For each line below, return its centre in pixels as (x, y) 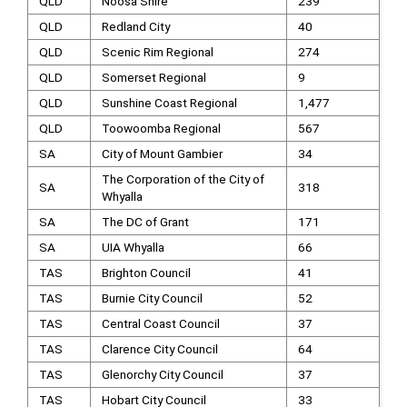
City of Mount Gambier (162, 154)
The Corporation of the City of (183, 179)
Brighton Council (146, 273)
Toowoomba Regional (161, 128)
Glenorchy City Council (162, 374)
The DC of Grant (145, 222)
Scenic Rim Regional (157, 52)
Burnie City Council (152, 298)
